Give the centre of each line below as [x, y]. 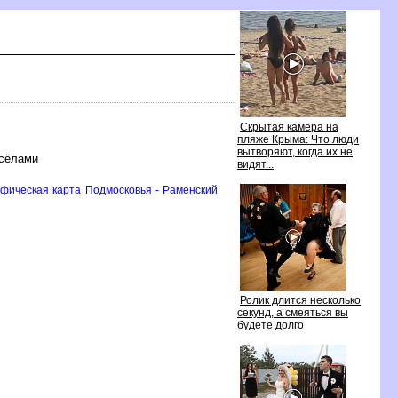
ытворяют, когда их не [295, 152]
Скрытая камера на [289, 127]
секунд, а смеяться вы [293, 313]
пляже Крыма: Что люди [298, 139]
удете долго [271, 325]
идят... [255, 164]
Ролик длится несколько [300, 300]
